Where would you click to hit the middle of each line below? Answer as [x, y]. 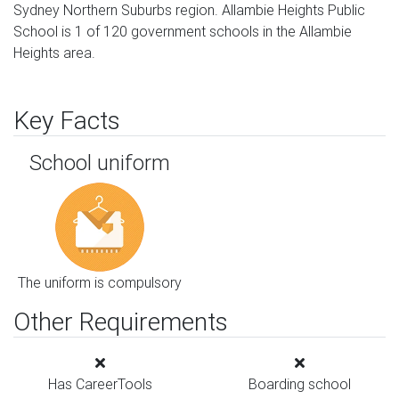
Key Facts [67, 120]
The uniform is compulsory [100, 282]
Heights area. [54, 53]
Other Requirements [121, 322]
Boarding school [299, 384]
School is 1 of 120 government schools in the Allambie [183, 31]
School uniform [100, 163]
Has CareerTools [100, 384]
